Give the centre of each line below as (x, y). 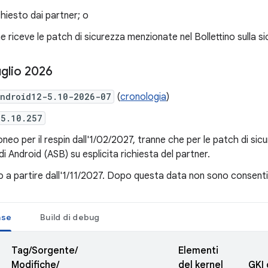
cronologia (143, 97)
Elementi (198, 251)
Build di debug (70, 217)
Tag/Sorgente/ (45, 251)
